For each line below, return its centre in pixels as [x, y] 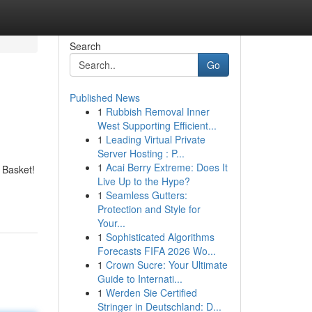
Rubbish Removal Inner [157, 111]
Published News [104, 97]
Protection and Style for [149, 209]
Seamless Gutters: [146, 195]
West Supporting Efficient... [157, 125]
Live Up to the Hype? [143, 181]
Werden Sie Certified [151, 292]
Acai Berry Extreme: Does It [166, 167]
